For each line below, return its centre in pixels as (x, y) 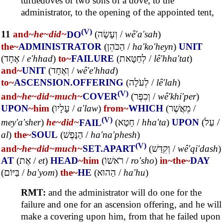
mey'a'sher (21, 122)
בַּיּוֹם (12, 172)
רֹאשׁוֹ (114, 160)
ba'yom (41, 172)
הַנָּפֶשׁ (73, 134)
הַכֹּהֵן (116, 46)
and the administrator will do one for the (124, 192)
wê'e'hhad (96, 70)
